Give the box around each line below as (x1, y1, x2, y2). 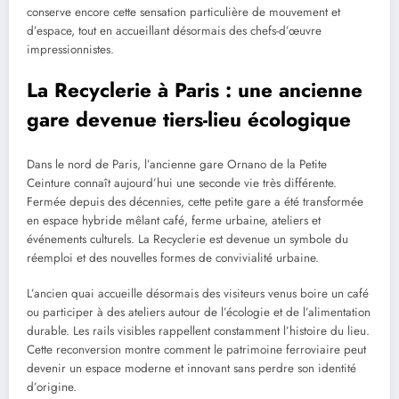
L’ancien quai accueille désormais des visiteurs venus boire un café (27, 284, 369, 302)
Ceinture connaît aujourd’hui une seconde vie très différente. (27, 174, 337, 191)
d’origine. (27, 378, 77, 395)
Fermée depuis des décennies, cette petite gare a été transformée (27, 192, 363, 210)
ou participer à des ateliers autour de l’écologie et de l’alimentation (27, 303, 370, 321)
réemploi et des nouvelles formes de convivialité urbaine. (27, 248, 319, 266)
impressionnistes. (27, 40, 114, 58)
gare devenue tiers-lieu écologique (27, 105, 351, 134)
